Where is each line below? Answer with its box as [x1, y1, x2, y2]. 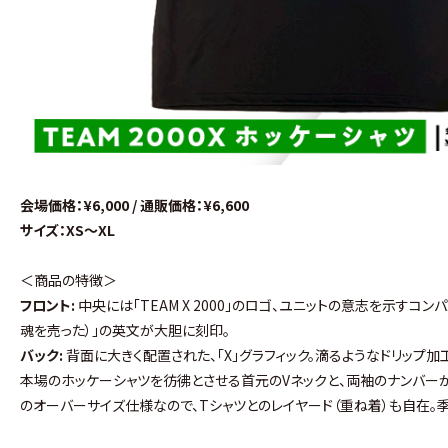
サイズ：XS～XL [20, 219, 116, 240]
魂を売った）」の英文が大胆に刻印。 [20, 319, 231, 340]
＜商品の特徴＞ [20, 269, 118, 290]
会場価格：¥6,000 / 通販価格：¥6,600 [20, 194, 250, 215]
